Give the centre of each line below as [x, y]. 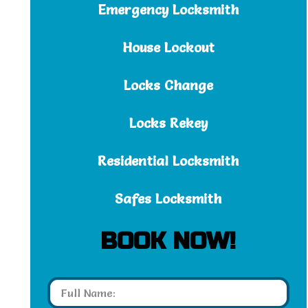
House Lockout [168, 47]
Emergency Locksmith [168, 10]
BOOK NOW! [168, 241]
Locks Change [168, 85]
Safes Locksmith [168, 199]
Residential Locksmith [168, 161]
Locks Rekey [168, 123]
